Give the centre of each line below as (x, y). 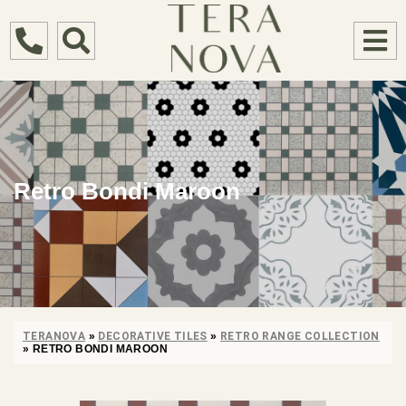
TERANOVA (54, 337)
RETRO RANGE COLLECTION (300, 337)
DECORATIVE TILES (153, 337)
